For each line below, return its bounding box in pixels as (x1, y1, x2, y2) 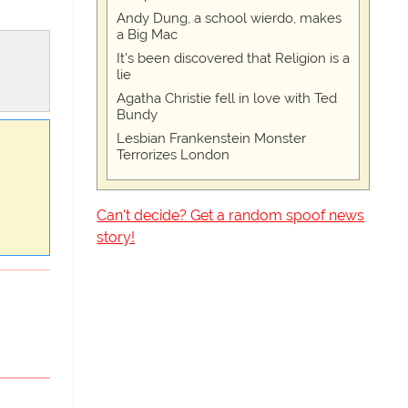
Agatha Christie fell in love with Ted (117, 90, 338, 107)
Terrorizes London (117, 147, 230, 163)
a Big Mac (117, 26, 178, 43)
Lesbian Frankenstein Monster (117, 130, 307, 147)
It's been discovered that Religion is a (117, 50, 351, 66)
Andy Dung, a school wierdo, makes (117, 10, 342, 26)
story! (97, 229, 136, 246)
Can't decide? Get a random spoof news (97, 207, 365, 224)
